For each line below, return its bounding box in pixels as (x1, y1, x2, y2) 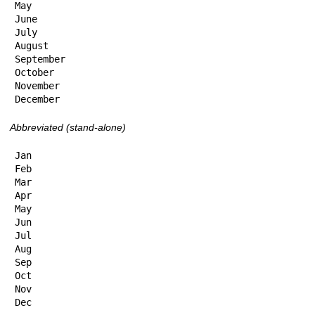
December (15, 94, 60, 105)
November (15, 80, 60, 92)
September (15, 53, 65, 65)
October (15, 67, 54, 79)
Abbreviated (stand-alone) (10, 122, 126, 134)
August (15, 40, 49, 52)
